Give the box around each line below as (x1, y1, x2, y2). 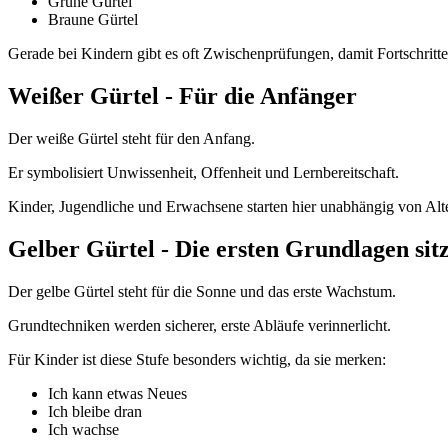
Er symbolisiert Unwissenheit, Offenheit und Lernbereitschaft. (8, 163, 399, 181)
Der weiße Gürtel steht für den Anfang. (8, 129, 255, 147)
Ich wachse (48, 420, 119, 438)
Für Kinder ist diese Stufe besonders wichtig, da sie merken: (8, 350, 386, 368)
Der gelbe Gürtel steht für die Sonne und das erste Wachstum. (8, 282, 396, 300)
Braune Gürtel (48, 11, 138, 29)
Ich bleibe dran (48, 402, 142, 420)
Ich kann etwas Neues (48, 384, 187, 402)
